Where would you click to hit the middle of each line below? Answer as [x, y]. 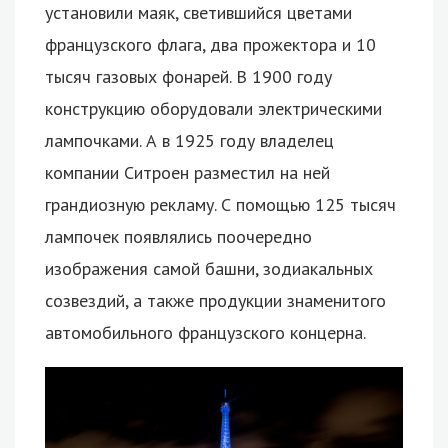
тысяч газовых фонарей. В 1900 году [188, 77]
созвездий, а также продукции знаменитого [215, 301]
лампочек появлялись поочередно [178, 237]
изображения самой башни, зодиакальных [209, 269]
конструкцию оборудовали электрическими [213, 109]
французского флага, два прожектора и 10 [210, 45]
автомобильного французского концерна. [205, 333]
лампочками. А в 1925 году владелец [189, 141]
